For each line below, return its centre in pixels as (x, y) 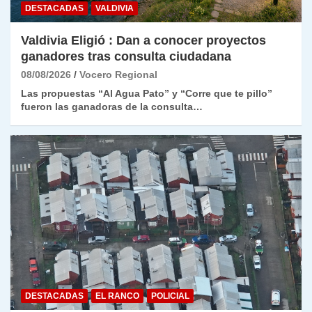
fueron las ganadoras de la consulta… (112, 107)
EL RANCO (117, 296)
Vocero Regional (118, 75)
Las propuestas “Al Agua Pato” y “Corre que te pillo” (147, 94)
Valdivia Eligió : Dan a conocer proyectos (143, 41)
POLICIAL (170, 296)
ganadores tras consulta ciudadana (126, 57)
